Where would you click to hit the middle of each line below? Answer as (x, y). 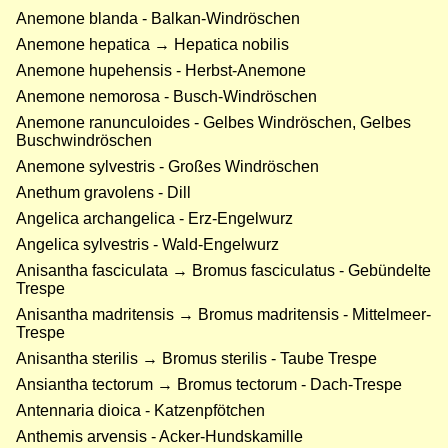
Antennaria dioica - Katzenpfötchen (140, 411)
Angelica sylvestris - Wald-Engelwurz (147, 245)
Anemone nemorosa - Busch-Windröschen (166, 97)
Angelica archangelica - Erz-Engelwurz (154, 219)
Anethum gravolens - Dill (103, 193)
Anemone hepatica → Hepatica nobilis (152, 45)
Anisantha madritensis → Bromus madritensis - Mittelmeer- (223, 315)
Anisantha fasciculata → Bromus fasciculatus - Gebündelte (223, 271)
